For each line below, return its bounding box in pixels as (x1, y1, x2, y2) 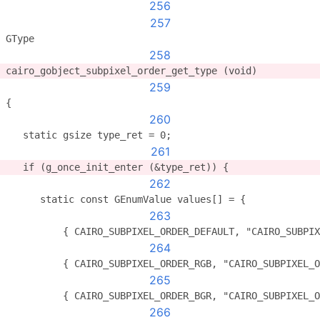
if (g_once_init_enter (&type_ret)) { (6, 161, 229, 173)
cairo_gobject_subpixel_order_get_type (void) (6, 65, 257, 76)
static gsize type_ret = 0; (6, 129, 171, 141)
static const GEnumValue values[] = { (6, 194, 246, 205)
